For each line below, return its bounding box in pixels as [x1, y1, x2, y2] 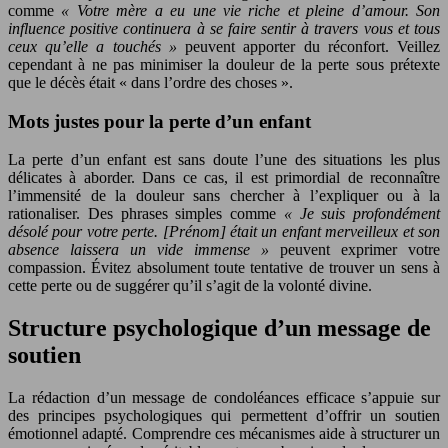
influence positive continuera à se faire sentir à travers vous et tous [8, 19, 440, 37]
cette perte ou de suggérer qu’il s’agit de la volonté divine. [8, 277, 372, 295]
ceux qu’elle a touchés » [8, 37, 186, 55]
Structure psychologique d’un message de [8, 315, 431, 342]
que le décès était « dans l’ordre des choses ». [8, 73, 293, 91]
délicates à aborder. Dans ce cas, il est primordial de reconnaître [8, 169, 440, 187]
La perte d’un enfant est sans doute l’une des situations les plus [8, 151, 440, 169]
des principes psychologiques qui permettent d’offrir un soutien [8, 407, 440, 425]
